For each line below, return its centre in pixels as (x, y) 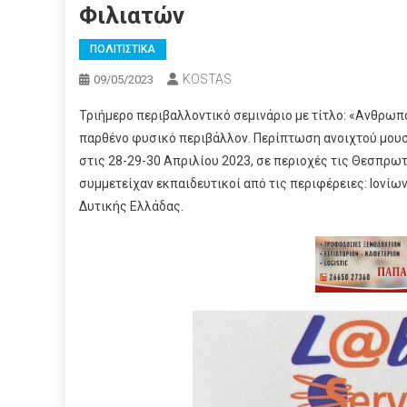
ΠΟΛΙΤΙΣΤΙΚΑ (123, 50)
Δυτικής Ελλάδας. (131, 207)
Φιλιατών (132, 16)
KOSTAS (207, 79)
